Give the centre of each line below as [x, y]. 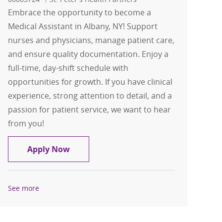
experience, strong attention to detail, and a [90, 96]
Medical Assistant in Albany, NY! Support [83, 27]
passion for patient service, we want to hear [90, 110]
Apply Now [49, 149]
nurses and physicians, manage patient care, [91, 40]
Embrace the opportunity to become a [80, 13]
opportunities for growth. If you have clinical [90, 82]
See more [24, 188]
